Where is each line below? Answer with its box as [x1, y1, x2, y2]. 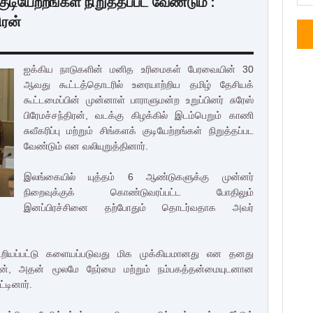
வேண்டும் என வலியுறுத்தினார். [24, 140, 148, 152]
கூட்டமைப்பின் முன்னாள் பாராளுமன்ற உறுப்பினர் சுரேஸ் [24, 94, 254, 105]
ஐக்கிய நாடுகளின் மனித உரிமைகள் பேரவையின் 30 [24, 64, 254, 75]
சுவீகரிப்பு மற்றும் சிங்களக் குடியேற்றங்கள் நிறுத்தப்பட [24, 125, 254, 136]
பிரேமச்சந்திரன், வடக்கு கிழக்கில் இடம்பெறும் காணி [24, 110, 254, 121]
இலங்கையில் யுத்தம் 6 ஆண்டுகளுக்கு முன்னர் [24, 171, 254, 182]
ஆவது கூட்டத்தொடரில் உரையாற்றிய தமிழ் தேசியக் [24, 79, 254, 90]
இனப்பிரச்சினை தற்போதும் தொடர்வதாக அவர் [24, 202, 254, 213]
